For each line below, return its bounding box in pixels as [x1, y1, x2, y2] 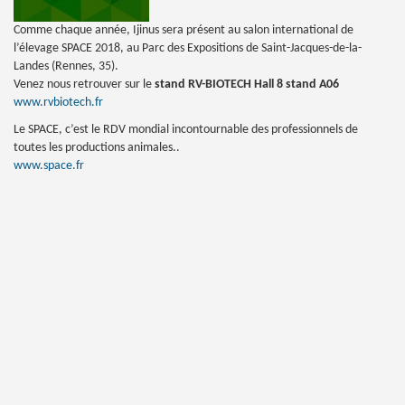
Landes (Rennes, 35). [14, 60, 118, 73]
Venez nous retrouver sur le [14, 78, 155, 91]
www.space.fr [14, 159, 84, 173]
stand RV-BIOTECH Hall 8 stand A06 [155, 78, 339, 91]
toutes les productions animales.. [14, 141, 180, 155]
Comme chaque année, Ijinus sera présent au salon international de [14, 24, 353, 37]
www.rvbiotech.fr [14, 96, 103, 109]
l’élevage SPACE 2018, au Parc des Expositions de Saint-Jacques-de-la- [14, 42, 362, 55]
